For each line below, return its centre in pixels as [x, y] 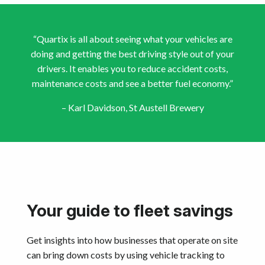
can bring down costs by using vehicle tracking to [126, 255]
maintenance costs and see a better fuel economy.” [132, 83]
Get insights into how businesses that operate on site [132, 240]
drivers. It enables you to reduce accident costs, [132, 69]
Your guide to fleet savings [130, 211]
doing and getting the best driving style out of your [132, 54]
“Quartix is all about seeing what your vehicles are [132, 39]
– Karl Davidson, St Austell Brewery [132, 108]
